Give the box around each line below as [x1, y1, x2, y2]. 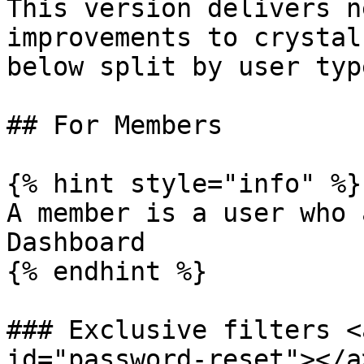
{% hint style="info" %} [6, 169, 362, 198]
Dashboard [6, 227, 145, 257]
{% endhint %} [6, 257, 207, 286]
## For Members [6, 110, 223, 140]
